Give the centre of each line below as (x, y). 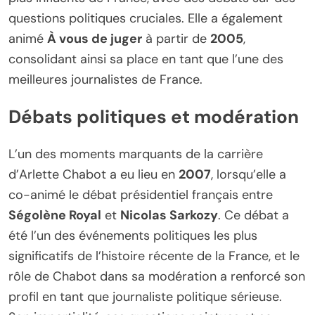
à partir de (176, 38)
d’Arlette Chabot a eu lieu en (94, 174)
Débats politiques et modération (154, 117)
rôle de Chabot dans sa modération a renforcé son (157, 276)
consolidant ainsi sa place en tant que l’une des (146, 59)
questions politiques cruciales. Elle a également (146, 18)
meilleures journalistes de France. (105, 79)
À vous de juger (95, 38)
